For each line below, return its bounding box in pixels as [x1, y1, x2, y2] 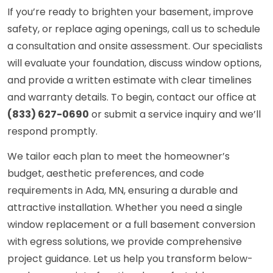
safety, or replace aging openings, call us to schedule [7, 22, 260, 37]
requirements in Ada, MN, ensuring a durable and [7, 183, 238, 198]
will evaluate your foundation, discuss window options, [7, 56, 261, 71]
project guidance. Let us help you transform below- [7, 252, 253, 266]
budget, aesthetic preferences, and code [7, 166, 204, 181]
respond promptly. [7, 124, 97, 139]
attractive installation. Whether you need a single [7, 200, 243, 215]
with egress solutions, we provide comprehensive [7, 235, 242, 249]
